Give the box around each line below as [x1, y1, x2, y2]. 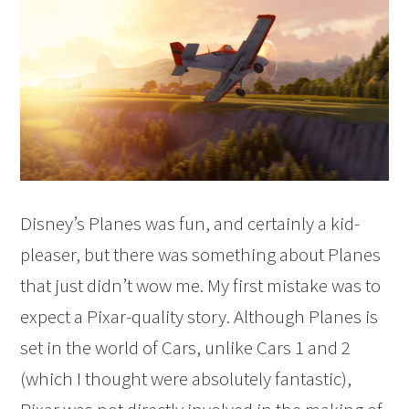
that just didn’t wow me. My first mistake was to [20, 273, 382, 299]
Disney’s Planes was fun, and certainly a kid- [20, 211, 361, 236]
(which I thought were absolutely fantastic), [20, 366, 352, 392]
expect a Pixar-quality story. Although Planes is [20, 304, 379, 330]
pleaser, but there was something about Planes [20, 242, 382, 267]
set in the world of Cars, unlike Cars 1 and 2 [20, 335, 351, 361]
